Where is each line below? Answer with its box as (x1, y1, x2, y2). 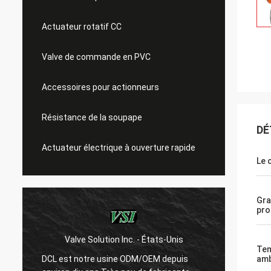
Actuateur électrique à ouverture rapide (42, 143, 195, 152)
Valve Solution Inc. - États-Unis (34, 234, 153, 244)
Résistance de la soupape (42, 113, 142, 122)
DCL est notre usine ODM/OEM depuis (11, 253, 158, 264)
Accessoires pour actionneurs (42, 82, 159, 92)
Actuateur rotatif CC (42, 22, 122, 31)
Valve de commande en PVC (42, 52, 151, 62)
